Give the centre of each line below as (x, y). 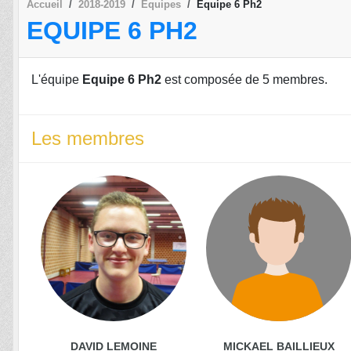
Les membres (88, 139)
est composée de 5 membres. (244, 80)
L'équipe (57, 80)
